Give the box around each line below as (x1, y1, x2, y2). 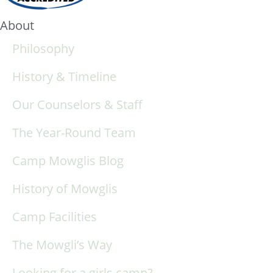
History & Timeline (12, 68, 116, 85)
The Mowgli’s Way (12, 236, 112, 253)
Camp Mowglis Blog (12, 152, 124, 169)
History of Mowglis (12, 180, 118, 197)
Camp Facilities (12, 208, 97, 225)
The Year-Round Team (12, 124, 136, 141)
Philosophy (12, 40, 74, 57)
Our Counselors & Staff (12, 96, 143, 113)
